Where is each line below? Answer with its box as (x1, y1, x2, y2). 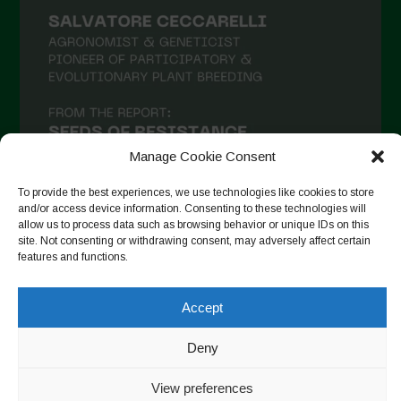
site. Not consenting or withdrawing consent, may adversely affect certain (18, 235, 371, 247)
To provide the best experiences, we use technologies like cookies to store (18, 186, 374, 199)
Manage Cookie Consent (129, 149, 276, 164)
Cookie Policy (20, 348, 104, 364)
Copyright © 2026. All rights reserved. (20, 328, 244, 345)
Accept (182, 299, 223, 315)
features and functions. (18, 251, 128, 263)
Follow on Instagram (159, 244, 269, 259)
